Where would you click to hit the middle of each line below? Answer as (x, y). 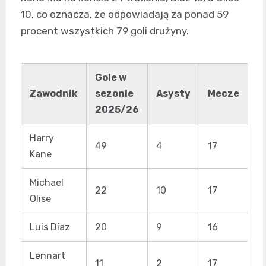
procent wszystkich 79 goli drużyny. (105, 31)
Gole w (111, 77)
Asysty (173, 94)
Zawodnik (54, 94)
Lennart (47, 256)
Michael (47, 183)
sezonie (114, 94)
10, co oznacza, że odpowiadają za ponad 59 (125, 14)
